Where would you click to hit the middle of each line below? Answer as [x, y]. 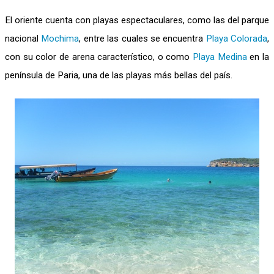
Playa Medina [220, 57]
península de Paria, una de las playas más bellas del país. [119, 75]
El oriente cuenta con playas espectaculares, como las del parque [137, 20]
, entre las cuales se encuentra [143, 39]
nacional [23, 39]
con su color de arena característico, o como [99, 57]
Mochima [60, 39]
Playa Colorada [236, 39]
